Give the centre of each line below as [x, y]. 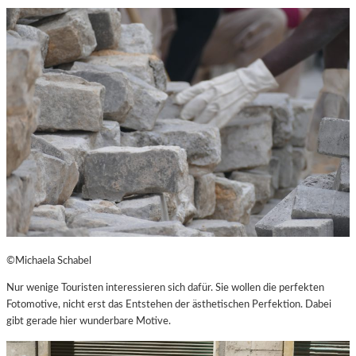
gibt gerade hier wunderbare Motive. [89, 321]
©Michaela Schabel [49, 261]
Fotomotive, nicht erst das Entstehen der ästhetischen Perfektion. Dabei [169, 305]
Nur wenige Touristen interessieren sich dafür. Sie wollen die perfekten [165, 288]
